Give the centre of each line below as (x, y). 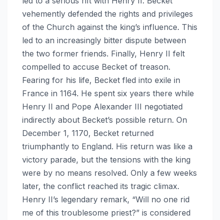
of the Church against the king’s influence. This (110, 27)
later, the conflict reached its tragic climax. (101, 186)
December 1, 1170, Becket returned (88, 133)
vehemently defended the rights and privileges (108, 14)
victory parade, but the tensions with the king (106, 159)
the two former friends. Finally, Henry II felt (103, 53)
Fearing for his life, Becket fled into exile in (101, 80)
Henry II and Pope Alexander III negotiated (102, 106)
